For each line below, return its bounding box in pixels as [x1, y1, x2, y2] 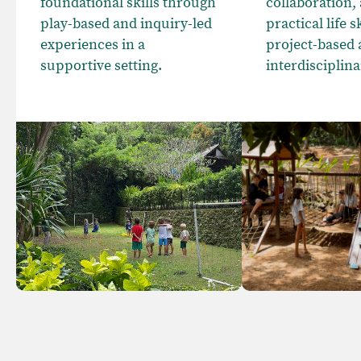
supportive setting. [40, 56, 162, 76]
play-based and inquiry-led [40, 15, 212, 34]
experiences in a [40, 35, 145, 55]
